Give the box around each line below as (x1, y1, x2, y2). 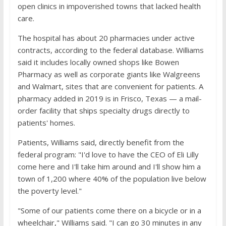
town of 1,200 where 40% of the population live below (17, 174, 206, 184)
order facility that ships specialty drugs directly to (17, 105, 190, 116)
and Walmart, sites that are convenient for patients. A (17, 81, 203, 91)
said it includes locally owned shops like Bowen (17, 57, 179, 67)
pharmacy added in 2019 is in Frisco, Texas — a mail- (17, 93, 202, 103)
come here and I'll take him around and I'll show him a (17, 161, 201, 172)
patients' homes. (17, 118, 75, 128)
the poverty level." (17, 186, 82, 196)
